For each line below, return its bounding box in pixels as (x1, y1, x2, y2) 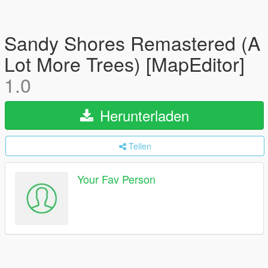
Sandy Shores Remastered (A (4, 29, 260, 56)
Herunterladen (95, 105, 189, 126)
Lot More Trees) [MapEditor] (4, 50, 245, 77)
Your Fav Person (77, 171, 156, 187)
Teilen (128, 140, 151, 152)
